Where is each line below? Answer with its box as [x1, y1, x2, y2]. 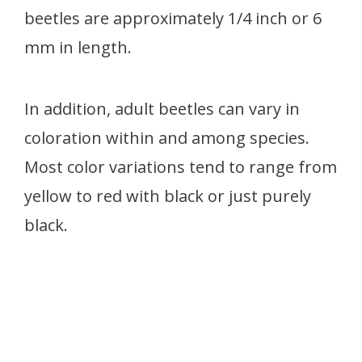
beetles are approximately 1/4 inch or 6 [24, 7, 322, 29]
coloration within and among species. [24, 127, 309, 149]
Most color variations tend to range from [24, 156, 337, 178]
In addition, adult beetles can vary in [24, 98, 300, 120]
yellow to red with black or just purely [24, 185, 311, 207]
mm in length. [24, 36, 132, 58]
